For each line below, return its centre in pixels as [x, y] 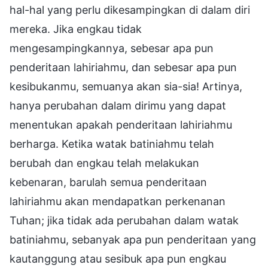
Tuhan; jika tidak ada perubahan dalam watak [124, 220]
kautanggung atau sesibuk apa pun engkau [118, 258]
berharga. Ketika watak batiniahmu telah [112, 144]
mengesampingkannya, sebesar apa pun [112, 48]
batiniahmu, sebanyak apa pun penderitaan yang [133, 239]
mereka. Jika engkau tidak [76, 29]
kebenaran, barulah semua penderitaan [108, 182]
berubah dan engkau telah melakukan [104, 163]
